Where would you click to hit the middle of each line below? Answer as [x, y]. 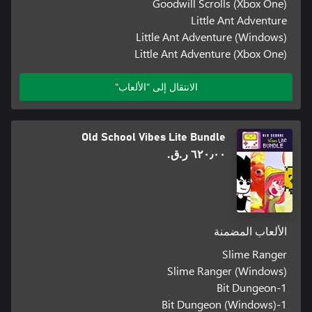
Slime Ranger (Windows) [227, 270]
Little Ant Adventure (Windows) [212, 36]
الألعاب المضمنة [251, 232]
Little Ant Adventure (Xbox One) [211, 53]
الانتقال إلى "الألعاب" [156, 86]
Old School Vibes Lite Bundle [154, 137]
